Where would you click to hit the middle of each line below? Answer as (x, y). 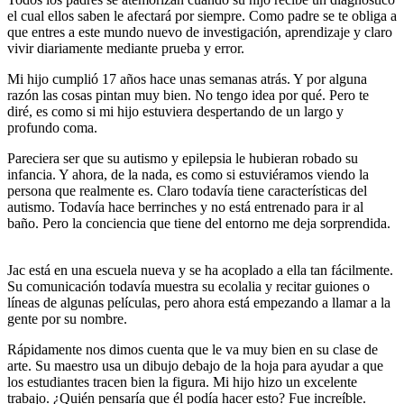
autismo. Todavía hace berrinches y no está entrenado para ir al (185, 207)
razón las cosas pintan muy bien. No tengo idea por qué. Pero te (188, 95)
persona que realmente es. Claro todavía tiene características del (187, 190)
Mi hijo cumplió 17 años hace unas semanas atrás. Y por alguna (187, 78)
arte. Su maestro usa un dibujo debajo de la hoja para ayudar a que (195, 365)
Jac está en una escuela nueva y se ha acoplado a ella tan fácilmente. (200, 270)
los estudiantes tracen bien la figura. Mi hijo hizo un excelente (182, 381)
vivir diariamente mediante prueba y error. (126, 48)
